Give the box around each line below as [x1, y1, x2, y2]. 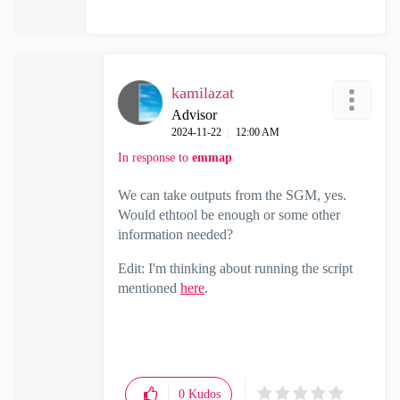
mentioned [118, 280, 180, 296]
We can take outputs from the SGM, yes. [118, 187, 346, 203]
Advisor [171, 107, 217, 122]
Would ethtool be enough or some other [118, 207, 340, 222]
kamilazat [171, 84, 234, 102]
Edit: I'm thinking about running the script [118, 261, 353, 276]
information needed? [118, 227, 233, 242]
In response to [118, 151, 192, 164]
